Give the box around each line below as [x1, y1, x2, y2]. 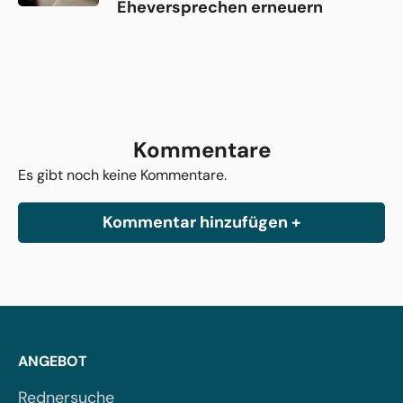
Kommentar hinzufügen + [103, 210, 300, 233]
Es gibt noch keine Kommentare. [18, 165, 227, 184]
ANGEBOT [18, 351, 87, 371]
